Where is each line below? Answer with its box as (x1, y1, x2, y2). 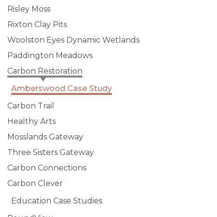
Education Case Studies (11, 196, 102, 205)
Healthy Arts (7, 116, 56, 126)
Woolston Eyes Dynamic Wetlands (7, 35, 139, 45)
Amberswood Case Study (11, 83, 112, 93)
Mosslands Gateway (7, 132, 83, 141)
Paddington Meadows (7, 50, 93, 60)
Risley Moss (7, 4, 50, 14)
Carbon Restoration (7, 66, 82, 76)
